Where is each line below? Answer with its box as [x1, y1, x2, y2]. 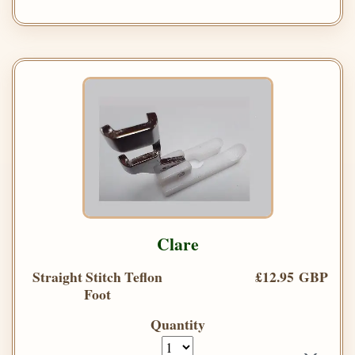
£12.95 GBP [255, 265, 328, 287]
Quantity [150, 313, 205, 334]
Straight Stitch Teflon [32, 265, 162, 287]
